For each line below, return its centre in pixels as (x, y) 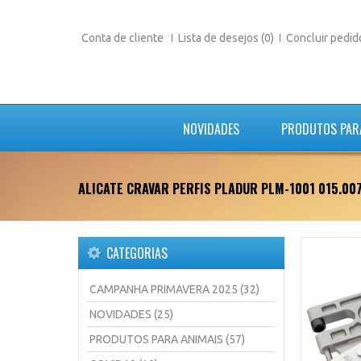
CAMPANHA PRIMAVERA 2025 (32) (174, 289)
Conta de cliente (124, 38)
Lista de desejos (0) (226, 38)
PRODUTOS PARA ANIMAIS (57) (167, 339)
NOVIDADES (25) (131, 314)
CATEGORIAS (137, 253)
